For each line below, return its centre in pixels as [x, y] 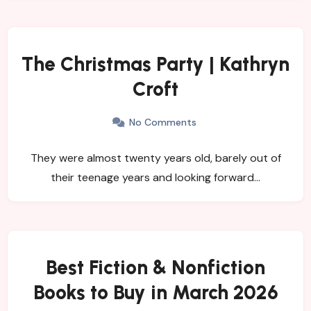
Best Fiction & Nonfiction [155, 267]
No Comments [163, 122]
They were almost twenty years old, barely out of [155, 158]
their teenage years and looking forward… [155, 177]
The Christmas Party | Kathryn [155, 64]
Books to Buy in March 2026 [155, 292]
